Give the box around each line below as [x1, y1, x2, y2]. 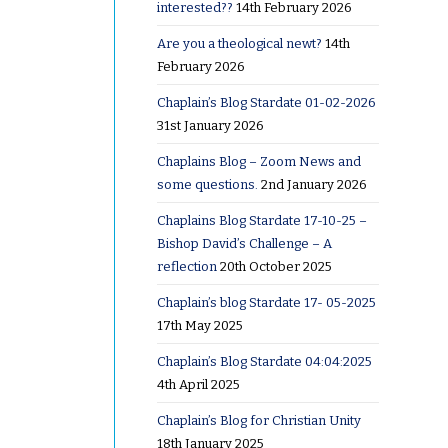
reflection [156, 258, 217, 274]
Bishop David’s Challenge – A [156, 235, 332, 251]
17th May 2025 [156, 317, 243, 333]
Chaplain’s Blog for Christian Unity [156, 412, 361, 428]
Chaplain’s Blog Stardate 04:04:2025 [156, 353, 372, 369]
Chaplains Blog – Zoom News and [156, 153, 361, 169]
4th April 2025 [156, 376, 240, 392]
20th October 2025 [219, 258, 332, 274]
